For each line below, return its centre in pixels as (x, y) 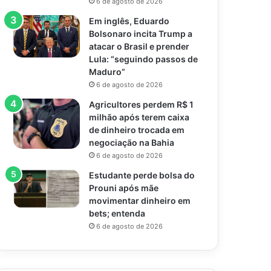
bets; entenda (117, 213)
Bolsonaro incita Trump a (141, 34)
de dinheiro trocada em (137, 130)
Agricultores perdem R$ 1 (142, 104)
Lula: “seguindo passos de (144, 59)
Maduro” (107, 72)
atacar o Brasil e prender (139, 46)
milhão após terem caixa (139, 117)
